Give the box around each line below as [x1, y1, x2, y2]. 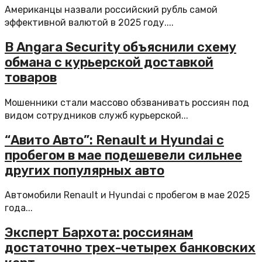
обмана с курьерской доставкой [5, 54, 213, 71]
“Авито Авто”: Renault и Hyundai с [5, 132, 224, 148]
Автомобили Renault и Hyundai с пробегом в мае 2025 [5, 189, 250, 201]
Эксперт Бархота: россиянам [5, 225, 193, 241]
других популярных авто [5, 162, 164, 178]
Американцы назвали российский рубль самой [5, 4, 218, 15]
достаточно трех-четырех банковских [5, 240, 256, 256]
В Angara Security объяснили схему [5, 39, 236, 56]
